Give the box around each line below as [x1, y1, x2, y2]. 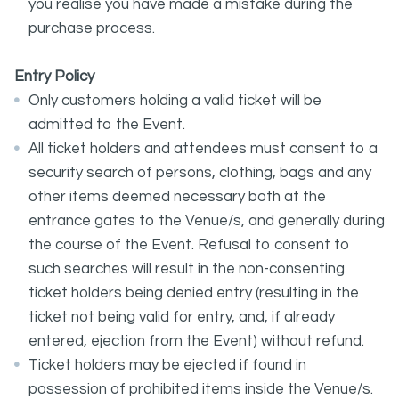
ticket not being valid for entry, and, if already [28, 309, 335, 325]
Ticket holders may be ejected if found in [28, 357, 306, 373]
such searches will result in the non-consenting [28, 261, 345, 277]
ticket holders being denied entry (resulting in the [28, 285, 359, 301]
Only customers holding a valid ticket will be [28, 93, 322, 109]
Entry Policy [14, 69, 94, 85]
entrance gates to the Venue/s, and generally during [28, 213, 385, 229]
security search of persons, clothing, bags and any [28, 165, 371, 181]
